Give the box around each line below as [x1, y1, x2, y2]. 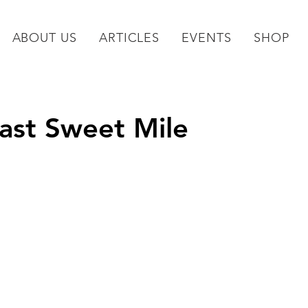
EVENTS [181, 30, 232, 45]
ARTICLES [98, 30, 160, 45]
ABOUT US [12, 30, 77, 45]
